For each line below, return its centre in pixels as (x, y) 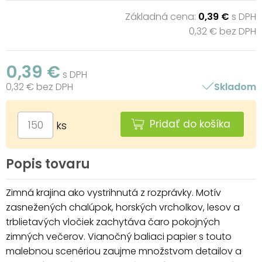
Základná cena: (161, 16)
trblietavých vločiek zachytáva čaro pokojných (113, 222)
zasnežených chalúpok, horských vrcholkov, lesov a (123, 207)
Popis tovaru (48, 164)
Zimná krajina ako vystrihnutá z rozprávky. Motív (113, 192)
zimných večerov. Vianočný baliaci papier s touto (119, 236)
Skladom (235, 87)
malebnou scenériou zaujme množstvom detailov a (124, 251)
